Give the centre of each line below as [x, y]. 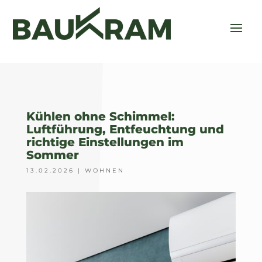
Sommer [52, 155]
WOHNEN [104, 171]
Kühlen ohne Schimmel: [100, 117]
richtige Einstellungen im [105, 142]
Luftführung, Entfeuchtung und [125, 130]
